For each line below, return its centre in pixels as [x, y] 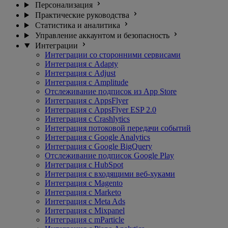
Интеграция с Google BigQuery [98, 146]
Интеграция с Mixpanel [85, 210]
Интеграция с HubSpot [84, 165]
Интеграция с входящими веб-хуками [110, 174]
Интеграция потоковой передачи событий [118, 128]
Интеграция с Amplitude [87, 82]
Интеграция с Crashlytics [87, 119]
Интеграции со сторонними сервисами [113, 55]
